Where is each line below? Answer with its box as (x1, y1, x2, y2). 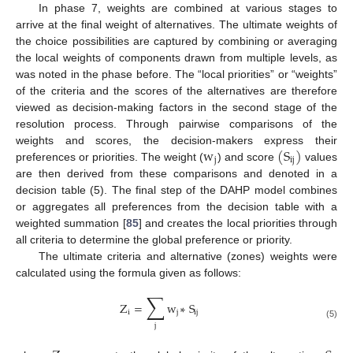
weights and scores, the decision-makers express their (16, 133, 337, 147)
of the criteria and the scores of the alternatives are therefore (16, 84, 337, 97)
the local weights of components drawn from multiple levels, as (16, 50, 337, 64)
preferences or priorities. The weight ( (16, 150, 204, 163)
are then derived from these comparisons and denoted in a (16, 167, 337, 180)
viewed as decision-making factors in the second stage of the (16, 100, 337, 113)
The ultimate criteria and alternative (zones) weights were (38, 250, 337, 263)
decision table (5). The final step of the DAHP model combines (16, 184, 337, 197)
